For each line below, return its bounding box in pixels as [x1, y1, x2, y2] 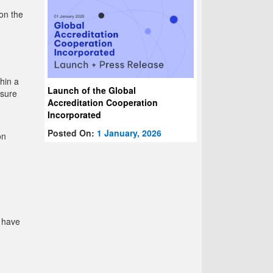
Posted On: [48, 127, 97, 140]
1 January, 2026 [97, 127, 162, 140]
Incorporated [48, 108, 102, 121]
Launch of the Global [48, 84, 136, 97]
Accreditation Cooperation [48, 96, 158, 109]
